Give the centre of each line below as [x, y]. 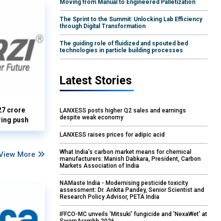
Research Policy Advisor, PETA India [110, 197]
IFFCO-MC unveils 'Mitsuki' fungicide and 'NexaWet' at [133, 214]
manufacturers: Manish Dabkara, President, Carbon [130, 159]
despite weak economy [92, 118]
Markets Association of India [99, 166]
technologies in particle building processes [121, 51]
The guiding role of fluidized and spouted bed [124, 44]
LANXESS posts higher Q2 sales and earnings [123, 111]
